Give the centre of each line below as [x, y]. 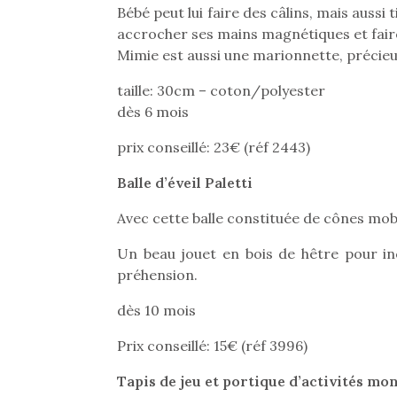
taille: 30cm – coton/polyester [221, 90]
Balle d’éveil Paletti [185, 183]
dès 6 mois [153, 112]
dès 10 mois [156, 310]
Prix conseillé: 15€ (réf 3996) [212, 346]
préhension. [157, 275]
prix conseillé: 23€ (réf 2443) [214, 147]
